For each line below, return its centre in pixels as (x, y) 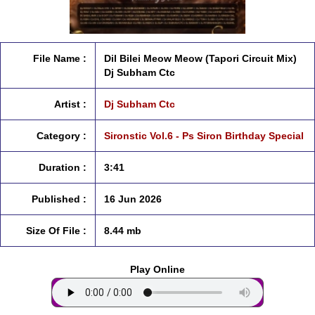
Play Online (157, 269)
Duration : (63, 167)
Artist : (70, 104)
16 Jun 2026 (133, 199)
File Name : (60, 58)
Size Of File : (56, 231)
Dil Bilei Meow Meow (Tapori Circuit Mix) (200, 58)
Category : (62, 136)
